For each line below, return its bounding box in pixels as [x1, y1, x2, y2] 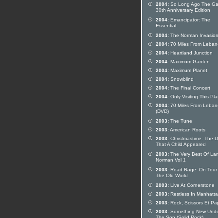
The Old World [156, 173, 188, 180]
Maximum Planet [169, 68, 207, 73]
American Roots [169, 127, 205, 132]
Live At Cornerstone [169, 182, 215, 188]
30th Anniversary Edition [156, 7, 210, 14]
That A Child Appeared [156, 142, 206, 148]
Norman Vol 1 [156, 157, 186, 164]
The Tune [169, 118, 192, 124]
